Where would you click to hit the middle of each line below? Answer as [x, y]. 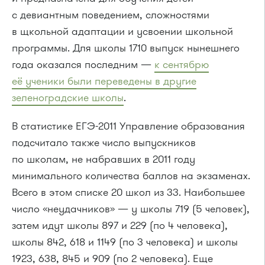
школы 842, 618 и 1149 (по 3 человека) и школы [125, 242]
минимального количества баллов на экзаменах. [131, 176]
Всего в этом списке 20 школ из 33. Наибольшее [128, 192]
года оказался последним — [83, 64]
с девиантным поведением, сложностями [111, 15]
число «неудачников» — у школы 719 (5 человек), [131, 209]
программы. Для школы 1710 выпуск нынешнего [126, 48]
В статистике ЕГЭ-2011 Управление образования [128, 126]
